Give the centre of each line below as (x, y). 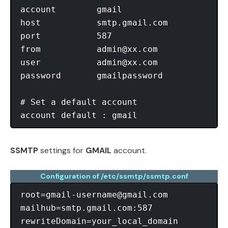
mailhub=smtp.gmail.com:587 (87, 208)
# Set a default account (79, 102)
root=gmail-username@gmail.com (94, 194)
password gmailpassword (92, 75)
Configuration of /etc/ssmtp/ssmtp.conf (114, 176)
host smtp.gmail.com (94, 22)
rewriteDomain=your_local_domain (99, 221)
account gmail (71, 9)
